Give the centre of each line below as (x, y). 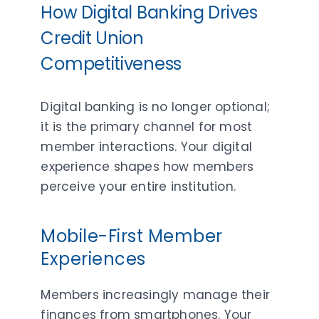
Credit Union (92, 38)
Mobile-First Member (132, 236)
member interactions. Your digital (147, 146)
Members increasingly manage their (156, 294)
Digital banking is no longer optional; (156, 106)
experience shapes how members (147, 166)
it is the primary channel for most (147, 126)
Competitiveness (111, 63)
